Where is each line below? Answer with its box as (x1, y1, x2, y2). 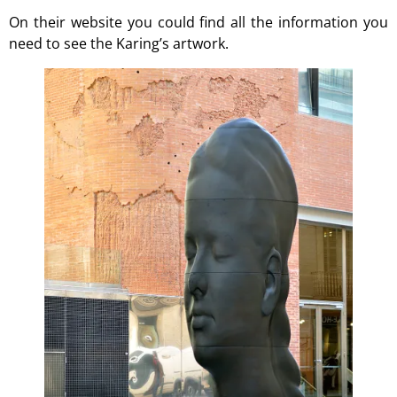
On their (9, 12, 71, 33)
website (70, 12, 122, 33)
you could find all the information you (121, 12, 389, 33)
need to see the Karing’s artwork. (9, 34, 229, 54)
